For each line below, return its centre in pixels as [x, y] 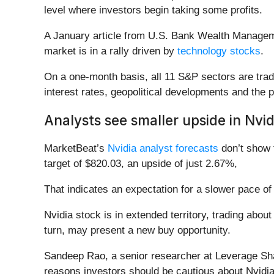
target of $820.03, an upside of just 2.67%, [141, 164]
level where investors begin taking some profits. [155, 10]
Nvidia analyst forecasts [163, 149]
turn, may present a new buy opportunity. [139, 231]
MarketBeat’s [76, 149]
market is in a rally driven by [111, 51]
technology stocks [219, 51]
